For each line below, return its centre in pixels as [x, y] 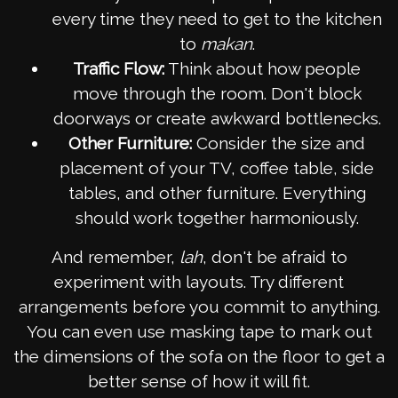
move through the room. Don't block [217, 94]
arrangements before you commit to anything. [199, 307]
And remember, [115, 257]
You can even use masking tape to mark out [199, 332]
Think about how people [263, 69]
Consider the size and [279, 143]
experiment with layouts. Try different [199, 282]
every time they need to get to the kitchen [217, 19]
